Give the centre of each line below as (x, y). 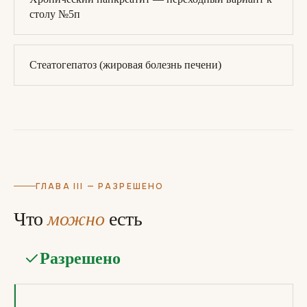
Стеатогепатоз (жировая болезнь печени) (125, 65)
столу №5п (55, 14)
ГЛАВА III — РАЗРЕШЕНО (100, 186)
